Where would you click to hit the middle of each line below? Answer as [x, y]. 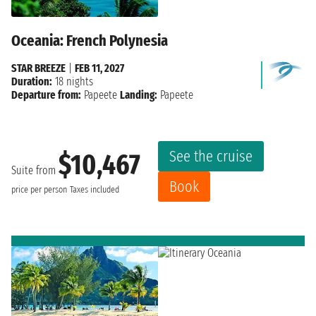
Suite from [35, 170]
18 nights [73, 82]
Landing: [139, 95]
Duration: [32, 82]
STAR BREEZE [38, 68]
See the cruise [211, 157]
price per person [39, 189]
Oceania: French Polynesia [90, 41]
